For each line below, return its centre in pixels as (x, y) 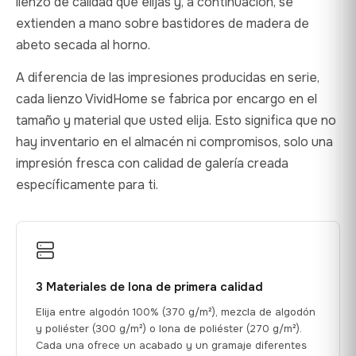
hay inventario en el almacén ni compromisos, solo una (174, 141)
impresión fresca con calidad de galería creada (152, 163)
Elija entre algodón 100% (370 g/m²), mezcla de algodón (176, 311)
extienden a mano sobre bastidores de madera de (163, 23)
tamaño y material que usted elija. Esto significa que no (176, 120)
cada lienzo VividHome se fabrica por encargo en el (166, 99)
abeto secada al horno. (83, 44)
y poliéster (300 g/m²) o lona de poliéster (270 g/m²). (169, 328)
